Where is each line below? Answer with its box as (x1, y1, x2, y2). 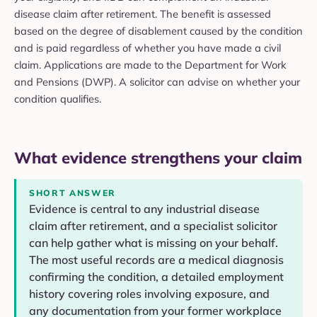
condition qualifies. (14, 91, 101, 105)
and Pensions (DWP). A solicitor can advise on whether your (14, 74, 300, 88)
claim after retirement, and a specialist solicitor (29, 219, 277, 234)
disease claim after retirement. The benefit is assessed (14, 6, 271, 21)
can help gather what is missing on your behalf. (29, 236, 278, 250)
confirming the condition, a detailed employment (29, 270, 284, 284)
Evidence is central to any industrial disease (29, 202, 260, 217)
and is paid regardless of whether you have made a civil (14, 40, 281, 54)
